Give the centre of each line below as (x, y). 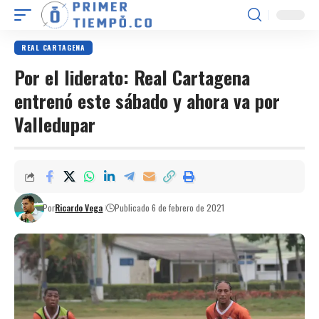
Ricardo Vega (79, 208)
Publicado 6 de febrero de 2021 (170, 208)
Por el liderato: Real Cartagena (132, 77)
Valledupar (55, 124)
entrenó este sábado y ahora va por (147, 101)
